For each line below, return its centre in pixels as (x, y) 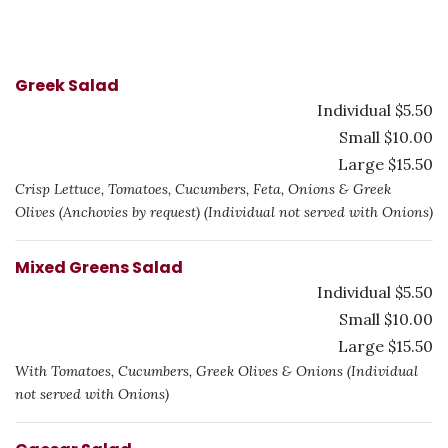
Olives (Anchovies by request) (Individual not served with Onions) (224, 212)
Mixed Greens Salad (99, 267)
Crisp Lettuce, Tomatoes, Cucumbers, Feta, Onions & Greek (203, 189)
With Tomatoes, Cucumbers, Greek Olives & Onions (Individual (216, 371)
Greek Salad (67, 85)
